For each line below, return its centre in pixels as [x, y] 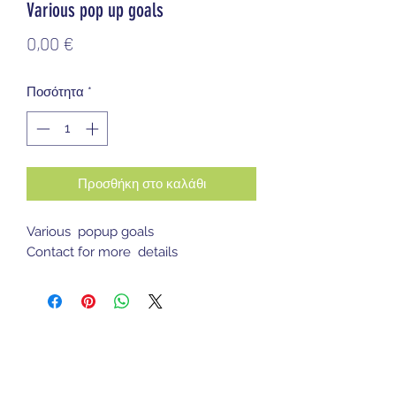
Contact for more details [102, 251]
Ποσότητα [55, 92]
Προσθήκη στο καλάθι [141, 183]
